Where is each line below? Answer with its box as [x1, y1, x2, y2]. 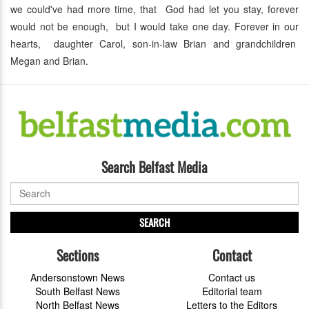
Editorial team [201, 283, 262, 298]
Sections [56, 244, 99, 266]
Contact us [208, 270, 255, 284]
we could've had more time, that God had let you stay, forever [10, 2, 299, 17]
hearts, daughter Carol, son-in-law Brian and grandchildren [10, 37, 299, 51]
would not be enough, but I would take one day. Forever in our [10, 19, 299, 34]
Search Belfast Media [101, 156, 208, 177]
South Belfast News [34, 283, 120, 298]
